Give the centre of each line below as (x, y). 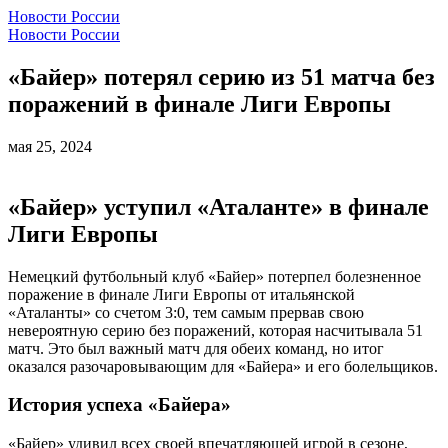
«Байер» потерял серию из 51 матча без (221, 76)
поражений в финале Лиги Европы (199, 103)
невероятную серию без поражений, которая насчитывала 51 (215, 330)
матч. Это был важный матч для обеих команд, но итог (196, 348)
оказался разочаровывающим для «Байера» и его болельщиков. (223, 366)
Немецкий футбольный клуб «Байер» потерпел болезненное (214, 276)
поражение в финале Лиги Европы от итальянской (181, 294)
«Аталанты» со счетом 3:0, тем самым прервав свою (186, 312)
